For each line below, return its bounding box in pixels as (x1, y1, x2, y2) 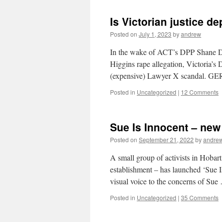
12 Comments (181, 88, 219, 96)
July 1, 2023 (139, 30, 171, 38)
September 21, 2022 (139, 135, 194, 144)
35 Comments (181, 193, 219, 202)
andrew (181, 30, 201, 38)
